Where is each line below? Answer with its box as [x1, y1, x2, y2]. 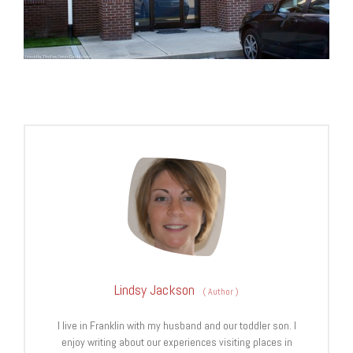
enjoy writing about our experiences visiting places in [61, 335, 292, 350]
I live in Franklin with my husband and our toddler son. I [57, 318, 296, 333]
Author [206, 285, 236, 299]
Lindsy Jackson [114, 281, 195, 299]
